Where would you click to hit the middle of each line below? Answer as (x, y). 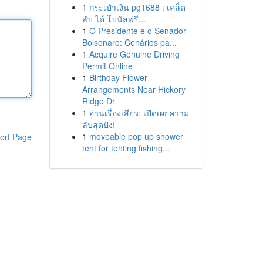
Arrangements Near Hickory (134, 89)
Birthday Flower (118, 77)
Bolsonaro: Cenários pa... (129, 42)
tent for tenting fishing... (126, 148)
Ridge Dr (98, 101)
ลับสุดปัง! (98, 124)
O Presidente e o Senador (137, 31)
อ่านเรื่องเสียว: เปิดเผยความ (139, 113)
